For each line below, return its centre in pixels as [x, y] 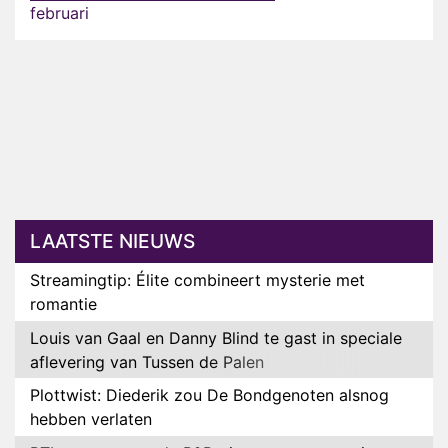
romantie [63, 304]
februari [59, 13]
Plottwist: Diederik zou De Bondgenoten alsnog [209, 395]
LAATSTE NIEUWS [112, 241]
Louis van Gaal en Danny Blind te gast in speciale [216, 337]
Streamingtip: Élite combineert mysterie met [197, 280]
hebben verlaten [91, 419]
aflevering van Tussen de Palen [147, 361]
